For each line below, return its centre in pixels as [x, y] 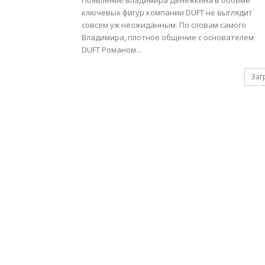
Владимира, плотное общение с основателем [168, 37]
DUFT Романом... [112, 50]
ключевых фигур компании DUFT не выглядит [167, 12]
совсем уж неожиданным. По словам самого [164, 25]
